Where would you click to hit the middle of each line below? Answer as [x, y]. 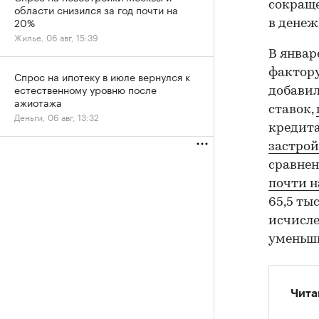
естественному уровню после [85, 89]
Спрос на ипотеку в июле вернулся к [102, 76]
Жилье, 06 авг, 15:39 [56, 37]
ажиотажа [38, 102]
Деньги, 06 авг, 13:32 [57, 116]
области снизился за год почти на [96, 9]
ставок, [292, 110]
